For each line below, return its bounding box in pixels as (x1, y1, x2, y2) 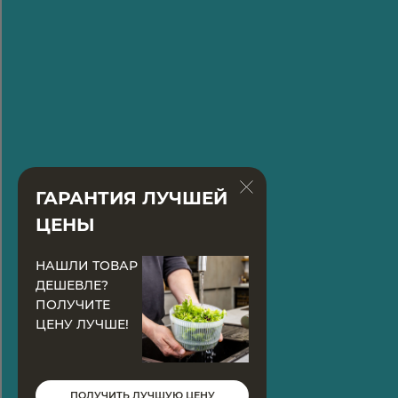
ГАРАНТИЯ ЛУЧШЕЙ (36, 187, 227, 209)
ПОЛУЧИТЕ (36, 297, 110, 313)
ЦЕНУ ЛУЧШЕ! (36, 316, 129, 332)
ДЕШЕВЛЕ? (36, 277, 108, 293)
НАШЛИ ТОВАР (36, 258, 138, 274)
